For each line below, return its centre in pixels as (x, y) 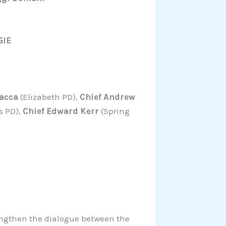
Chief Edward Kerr (61, 111)
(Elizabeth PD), (49, 97)
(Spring (114, 111)
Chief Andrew (107, 97)
